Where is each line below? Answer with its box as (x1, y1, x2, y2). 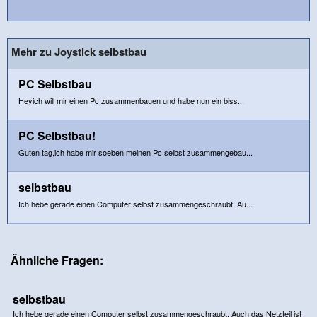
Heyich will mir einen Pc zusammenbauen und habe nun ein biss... (18, 94, 244, 106)
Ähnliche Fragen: (11, 251, 103, 268)
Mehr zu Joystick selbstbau (11, 43, 146, 59)
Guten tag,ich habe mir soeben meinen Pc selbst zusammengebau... (18, 146, 253, 158)
